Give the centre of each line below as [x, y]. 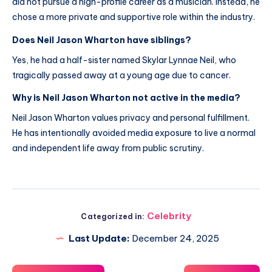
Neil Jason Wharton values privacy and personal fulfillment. [131, 118]
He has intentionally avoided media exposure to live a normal [134, 133]
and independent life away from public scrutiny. [108, 148]
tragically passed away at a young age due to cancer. [121, 75]
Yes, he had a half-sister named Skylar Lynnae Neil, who [124, 60]
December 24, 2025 [175, 239]
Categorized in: [113, 217]
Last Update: [99, 239]
